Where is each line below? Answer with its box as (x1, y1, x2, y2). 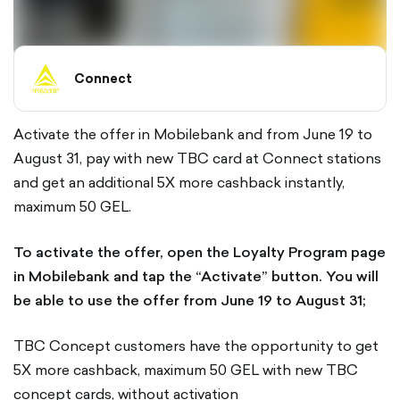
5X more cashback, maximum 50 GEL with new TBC (13, 359, 358, 380)
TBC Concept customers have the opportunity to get (13, 335, 379, 356)
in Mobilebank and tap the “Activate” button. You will (13, 265, 379, 287)
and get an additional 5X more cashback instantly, (13, 171, 345, 193)
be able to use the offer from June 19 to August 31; (13, 289, 366, 311)
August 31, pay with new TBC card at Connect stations (13, 147, 381, 169)
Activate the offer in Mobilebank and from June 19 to (13, 123, 372, 145)
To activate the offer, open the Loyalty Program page (13, 241, 386, 262)
